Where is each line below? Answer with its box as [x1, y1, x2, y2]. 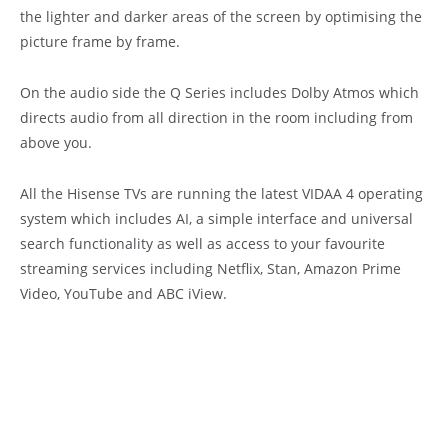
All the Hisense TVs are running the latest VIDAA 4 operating [20, 183, 423, 203]
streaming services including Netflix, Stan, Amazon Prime [20, 258, 401, 278]
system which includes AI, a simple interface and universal [20, 208, 413, 228]
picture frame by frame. [20, 31, 180, 51]
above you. [20, 132, 92, 152]
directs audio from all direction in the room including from [20, 107, 413, 127]
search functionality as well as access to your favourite [20, 233, 385, 253]
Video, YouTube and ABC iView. [20, 283, 227, 303]
